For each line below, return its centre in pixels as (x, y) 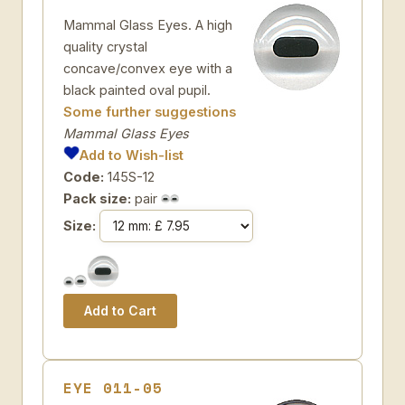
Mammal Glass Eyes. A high (148, 25)
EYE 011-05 (113, 388)
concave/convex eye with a (148, 68)
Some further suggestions (150, 112)
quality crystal (105, 47)
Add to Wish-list (132, 155)
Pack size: (97, 198)
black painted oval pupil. (137, 90)
